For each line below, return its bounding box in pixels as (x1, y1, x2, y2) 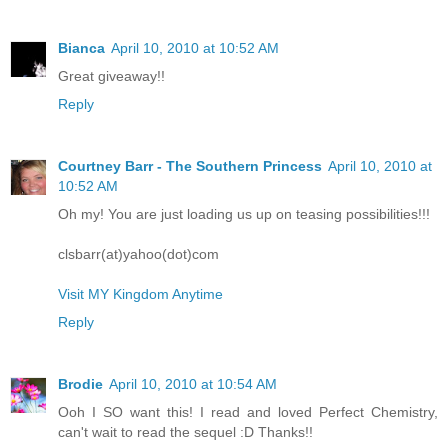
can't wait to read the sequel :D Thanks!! (58, 424, 313, 441)
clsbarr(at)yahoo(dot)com (58, 246, 219, 263)
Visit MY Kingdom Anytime (58, 286, 223, 303)
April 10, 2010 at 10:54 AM (109, 376, 277, 393)
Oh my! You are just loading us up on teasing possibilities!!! (58, 206, 430, 223)
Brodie (58, 376, 103, 393)
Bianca (58, 40, 105, 57)
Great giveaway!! (58, 68, 165, 85)
